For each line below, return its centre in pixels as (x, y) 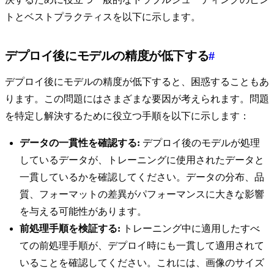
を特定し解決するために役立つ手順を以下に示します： (127, 116)
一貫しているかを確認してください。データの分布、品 (142, 177)
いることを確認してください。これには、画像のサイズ (142, 263)
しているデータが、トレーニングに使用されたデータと (142, 160)
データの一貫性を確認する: (80, 143)
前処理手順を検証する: (70, 229)
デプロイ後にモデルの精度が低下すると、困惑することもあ (137, 82)
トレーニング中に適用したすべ (190, 229)
